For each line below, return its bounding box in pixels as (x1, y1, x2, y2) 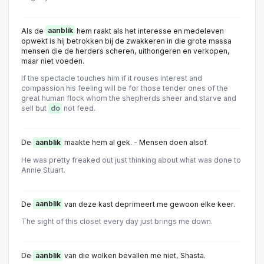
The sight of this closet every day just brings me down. (21, 217, 213, 226)
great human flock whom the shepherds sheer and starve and (21, 94, 236, 103)
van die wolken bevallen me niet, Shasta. (62, 251, 206, 260)
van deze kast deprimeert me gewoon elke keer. (62, 199, 235, 209)
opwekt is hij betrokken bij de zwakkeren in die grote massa (21, 36, 232, 45)
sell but (21, 104, 48, 113)
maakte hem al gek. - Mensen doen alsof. (62, 138, 208, 147)
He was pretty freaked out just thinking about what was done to (21, 155, 241, 164)
